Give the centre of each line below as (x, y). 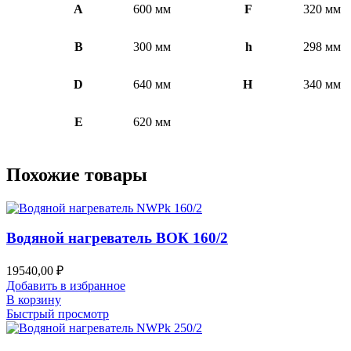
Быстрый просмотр (58, 314)
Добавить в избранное (66, 286)
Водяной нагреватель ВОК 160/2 (117, 238)
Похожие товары (77, 174)
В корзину (34, 300)
